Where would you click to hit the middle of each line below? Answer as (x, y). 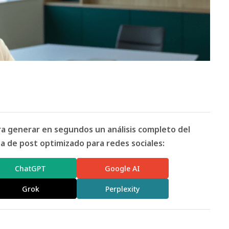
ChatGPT (31, 168)
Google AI (123, 168)
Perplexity (123, 189)
